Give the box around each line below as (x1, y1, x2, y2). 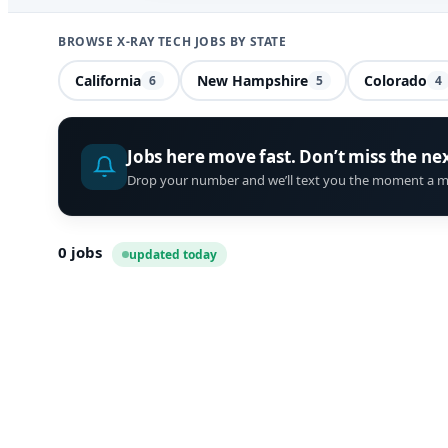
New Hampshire (196, 70, 308, 90)
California (74, 70, 141, 90)
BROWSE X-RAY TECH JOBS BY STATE (58, 33, 287, 50)
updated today (129, 246, 217, 264)
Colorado (363, 70, 427, 90)
